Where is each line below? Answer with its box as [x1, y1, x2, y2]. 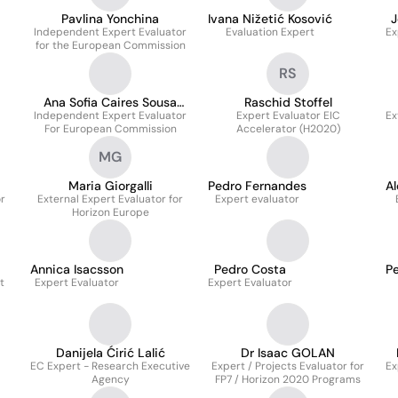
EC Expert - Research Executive [30, 359, 190, 373]
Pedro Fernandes [208, 178, 306, 194]
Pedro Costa [214, 261, 286, 277]
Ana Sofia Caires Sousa [44, 94, 177, 110]
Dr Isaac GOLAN [241, 345, 335, 361]
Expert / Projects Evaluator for [211, 359, 364, 373]
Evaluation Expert [226, 25, 314, 39]
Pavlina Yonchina [61, 11, 159, 27]
